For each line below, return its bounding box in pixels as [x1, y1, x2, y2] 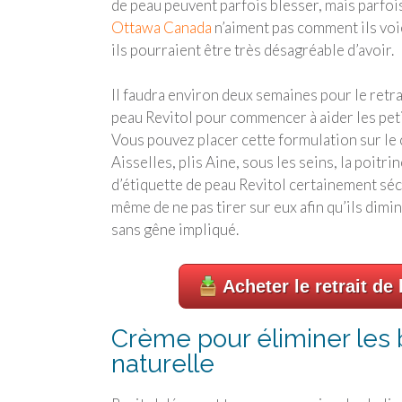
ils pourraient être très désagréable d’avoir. [111, 39, 394, 59]
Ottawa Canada [111, 17, 212, 37]
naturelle [111, 348, 214, 379]
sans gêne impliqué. [111, 220, 239, 240]
